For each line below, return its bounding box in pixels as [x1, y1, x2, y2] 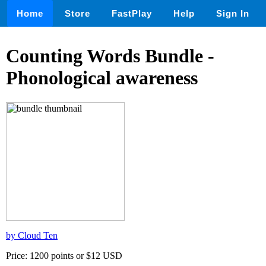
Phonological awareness [6, 67, 198, 89]
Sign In [216, 8, 249, 18]
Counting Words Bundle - [6, 45, 214, 67]
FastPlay [112, 8, 152, 18]
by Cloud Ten [6, 230, 58, 240]
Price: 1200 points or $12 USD [6, 250, 122, 261]
